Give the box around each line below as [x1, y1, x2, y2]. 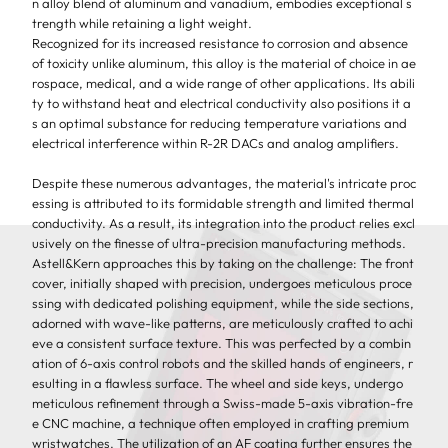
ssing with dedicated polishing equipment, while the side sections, [32, 294, 414, 311]
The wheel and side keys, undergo [206, 374, 403, 391]
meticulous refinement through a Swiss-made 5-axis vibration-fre [32, 394, 413, 411]
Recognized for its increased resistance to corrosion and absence [32, 34, 408, 51]
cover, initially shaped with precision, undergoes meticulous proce [32, 274, 412, 291]
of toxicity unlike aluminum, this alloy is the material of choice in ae [32, 54, 416, 71]
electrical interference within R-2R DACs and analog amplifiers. [32, 134, 399, 151]
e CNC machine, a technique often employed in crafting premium [32, 414, 409, 431]
